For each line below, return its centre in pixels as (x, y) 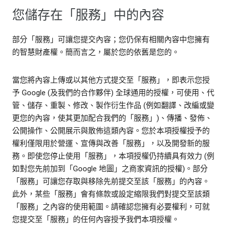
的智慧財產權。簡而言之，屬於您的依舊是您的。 (96, 52)
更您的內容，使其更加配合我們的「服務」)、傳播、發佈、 (112, 118)
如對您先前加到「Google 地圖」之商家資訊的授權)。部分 (110, 169)
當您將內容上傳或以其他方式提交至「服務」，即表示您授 (111, 80)
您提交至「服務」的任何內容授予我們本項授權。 (96, 220)
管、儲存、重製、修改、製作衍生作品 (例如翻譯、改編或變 (113, 106)
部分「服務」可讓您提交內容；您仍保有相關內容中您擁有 (111, 40)
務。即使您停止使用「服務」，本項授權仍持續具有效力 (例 (113, 156)
